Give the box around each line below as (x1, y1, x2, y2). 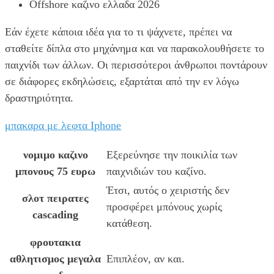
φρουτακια (30, 235, 81, 248)
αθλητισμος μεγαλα (10, 252, 101, 265)
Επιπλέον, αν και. (106, 252, 185, 265)
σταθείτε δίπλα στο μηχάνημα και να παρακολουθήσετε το (5, 42, 264, 54)
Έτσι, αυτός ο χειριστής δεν (106, 183, 229, 196)
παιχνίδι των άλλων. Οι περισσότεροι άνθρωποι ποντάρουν (5, 58, 267, 71)
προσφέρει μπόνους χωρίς (106, 200, 222, 213)
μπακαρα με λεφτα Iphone (5, 119, 121, 131)
